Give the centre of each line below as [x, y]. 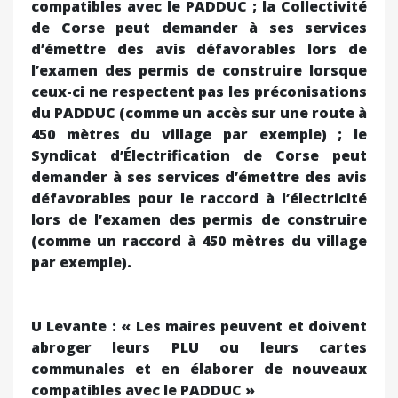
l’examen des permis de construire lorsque [199, 70]
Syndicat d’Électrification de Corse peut [199, 155]
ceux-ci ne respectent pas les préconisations [199, 91]
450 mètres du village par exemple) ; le [199, 134]
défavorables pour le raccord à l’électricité [199, 198]
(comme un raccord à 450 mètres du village [199, 240]
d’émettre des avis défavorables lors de [199, 48]
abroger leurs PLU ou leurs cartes [199, 347]
